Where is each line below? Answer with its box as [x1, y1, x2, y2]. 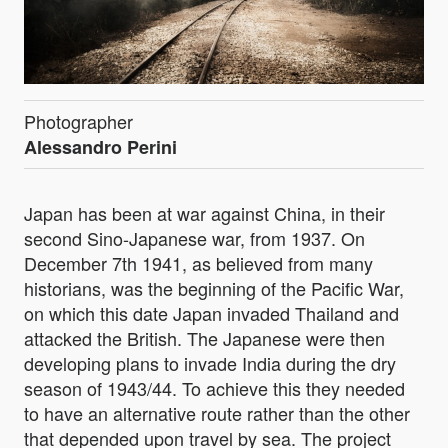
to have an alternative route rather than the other [24, 399, 410, 426]
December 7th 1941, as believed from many [24, 249, 373, 276]
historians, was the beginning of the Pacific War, [24, 274, 404, 301]
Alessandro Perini [24, 133, 177, 160]
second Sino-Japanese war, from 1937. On [24, 224, 365, 251]
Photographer [24, 107, 133, 134]
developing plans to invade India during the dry [24, 349, 396, 376]
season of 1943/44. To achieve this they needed [24, 374, 405, 401]
